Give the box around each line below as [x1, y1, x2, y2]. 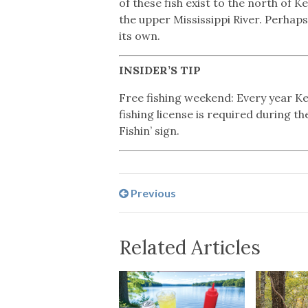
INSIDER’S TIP [119, 63, 201, 77]
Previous [129, 186, 177, 199]
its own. [119, 28, 161, 43]
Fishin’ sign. [119, 123, 180, 137]
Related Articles [119, 234, 261, 260]
